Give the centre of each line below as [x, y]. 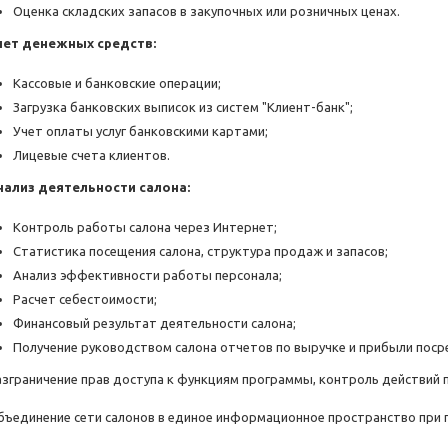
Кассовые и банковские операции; [117, 83]
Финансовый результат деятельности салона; [154, 323]
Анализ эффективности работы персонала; [147, 275]
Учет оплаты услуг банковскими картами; [140, 131]
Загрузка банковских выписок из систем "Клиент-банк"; [183, 107]
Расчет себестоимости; [85, 299]
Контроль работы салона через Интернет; [145, 227]
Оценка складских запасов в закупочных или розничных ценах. [206, 11]
